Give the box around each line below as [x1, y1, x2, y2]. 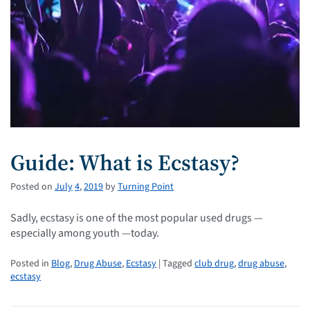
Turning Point [118, 180, 174, 194]
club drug [194, 257, 234, 271]
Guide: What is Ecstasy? [10, 147, 239, 179]
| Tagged [156, 257, 194, 271]
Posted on [10, 180, 53, 194]
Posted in [10, 257, 51, 271]
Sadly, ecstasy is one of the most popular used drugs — [10, 210, 263, 226]
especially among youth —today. [10, 226, 159, 241]
